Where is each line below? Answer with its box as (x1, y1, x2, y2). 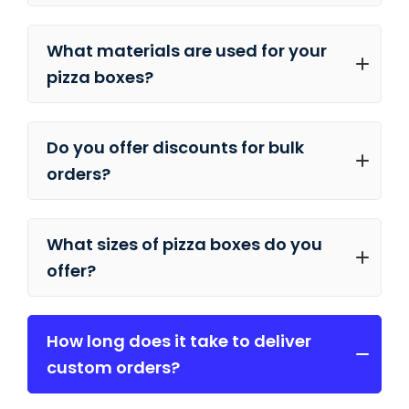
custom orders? (47, 356, 180, 380)
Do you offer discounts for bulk (47, 136, 304, 160)
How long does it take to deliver (47, 330, 311, 353)
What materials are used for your (47, 39, 327, 63)
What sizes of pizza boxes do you (47, 233, 322, 257)
